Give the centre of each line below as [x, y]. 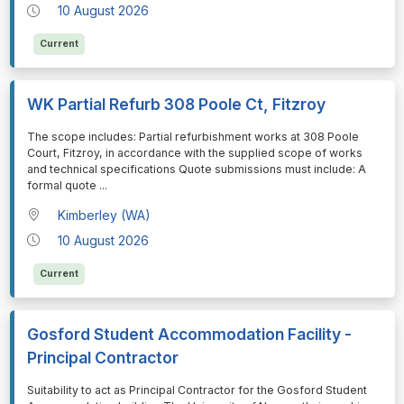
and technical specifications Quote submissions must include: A [196, 170]
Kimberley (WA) [105, 215]
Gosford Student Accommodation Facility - [189, 334]
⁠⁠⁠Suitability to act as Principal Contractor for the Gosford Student [197, 390]
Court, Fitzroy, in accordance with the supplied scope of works [194, 153]
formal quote [63, 186]
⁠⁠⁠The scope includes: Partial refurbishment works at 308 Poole [193, 137]
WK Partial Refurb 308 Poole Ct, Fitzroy [176, 105]
